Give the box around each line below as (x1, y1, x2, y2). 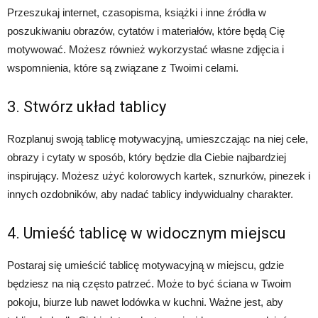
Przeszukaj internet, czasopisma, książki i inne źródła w (7, 6, 266, 19)
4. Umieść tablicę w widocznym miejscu (7, 224, 286, 243)
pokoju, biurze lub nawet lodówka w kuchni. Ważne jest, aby (7, 296, 283, 309)
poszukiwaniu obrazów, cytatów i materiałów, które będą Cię (7, 25, 285, 38)
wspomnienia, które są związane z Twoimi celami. (7, 62, 238, 75)
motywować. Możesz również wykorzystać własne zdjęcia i (7, 43, 284, 56)
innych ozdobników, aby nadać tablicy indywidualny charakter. (7, 188, 293, 201)
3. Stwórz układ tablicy (7, 98, 166, 116)
